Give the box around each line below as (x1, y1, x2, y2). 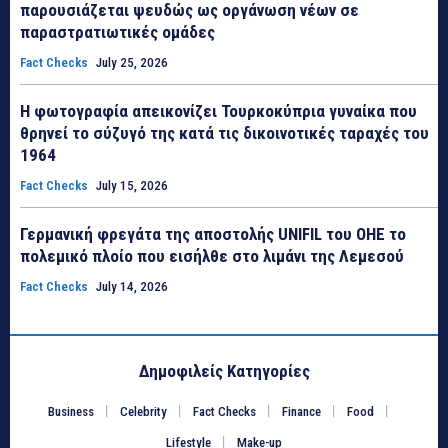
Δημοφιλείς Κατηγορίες (138, 360, 310, 381)
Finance (282, 403, 321, 419)
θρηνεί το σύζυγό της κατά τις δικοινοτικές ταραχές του (20, 122, 429, 143)
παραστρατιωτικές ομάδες (20, 21, 215, 42)
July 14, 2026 (96, 278, 168, 294)
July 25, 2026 (96, 54, 168, 70)
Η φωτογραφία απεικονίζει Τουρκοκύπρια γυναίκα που (20, 100, 417, 121)
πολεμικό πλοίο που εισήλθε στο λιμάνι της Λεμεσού (20, 245, 404, 266)
